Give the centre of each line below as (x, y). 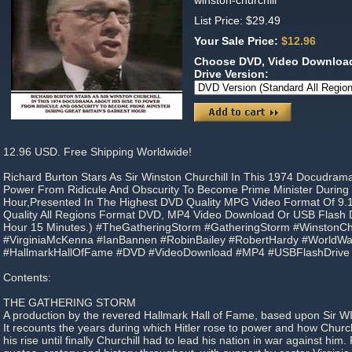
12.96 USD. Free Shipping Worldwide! (97, 152)
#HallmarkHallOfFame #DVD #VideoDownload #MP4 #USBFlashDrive (176, 252)
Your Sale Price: (238, 41)
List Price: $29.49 (237, 20)
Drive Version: (233, 74)
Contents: (27, 277)
